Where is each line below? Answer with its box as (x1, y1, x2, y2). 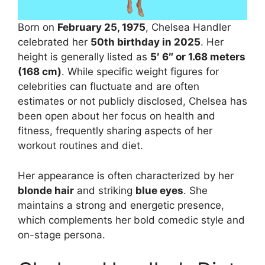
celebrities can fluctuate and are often (18, 80, 199, 93)
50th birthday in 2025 (91, 36, 201, 49)
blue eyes (135, 184, 183, 196)
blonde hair (18, 184, 74, 196)
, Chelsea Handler (146, 21, 231, 34)
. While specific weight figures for (62, 66, 219, 78)
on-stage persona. (18, 228, 105, 241)
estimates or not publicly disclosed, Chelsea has (18, 95, 247, 108)
